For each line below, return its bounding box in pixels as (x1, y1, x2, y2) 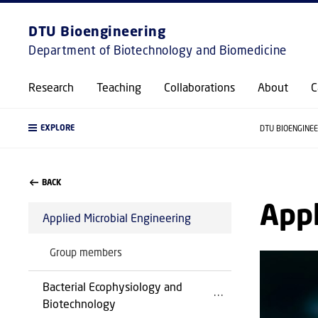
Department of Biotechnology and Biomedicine (28, 43, 287, 57)
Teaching (97, 80, 141, 94)
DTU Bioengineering (28, 23, 165, 39)
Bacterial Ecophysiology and (43, 280, 182, 293)
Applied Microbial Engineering (43, 211, 191, 224)
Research (28, 80, 74, 94)
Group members (50, 246, 122, 258)
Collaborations (164, 80, 235, 94)
